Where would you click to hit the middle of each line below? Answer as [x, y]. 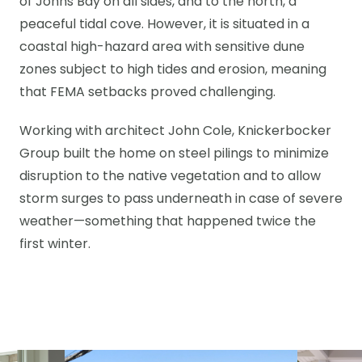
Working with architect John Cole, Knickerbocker [175, 132]
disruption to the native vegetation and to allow [170, 177]
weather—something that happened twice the [168, 222]
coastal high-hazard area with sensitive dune [162, 48]
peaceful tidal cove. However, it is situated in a [164, 25]
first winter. [55, 245]
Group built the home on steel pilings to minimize [174, 154]
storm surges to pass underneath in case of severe [181, 200]
